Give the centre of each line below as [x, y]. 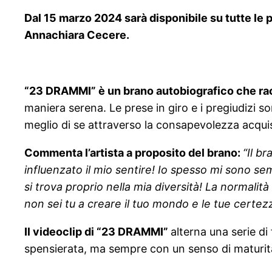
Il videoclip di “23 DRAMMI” [97, 232]
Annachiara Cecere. [77, 35]
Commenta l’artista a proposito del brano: [134, 153]
